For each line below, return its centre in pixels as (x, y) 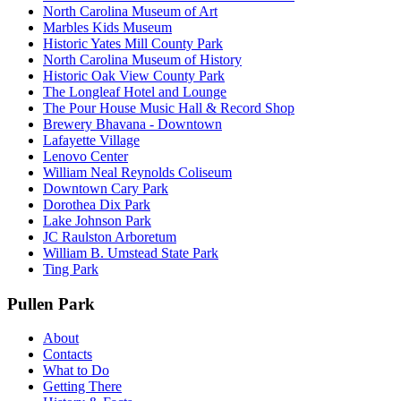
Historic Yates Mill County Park (133, 43)
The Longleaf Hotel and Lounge (135, 91)
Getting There (82, 387)
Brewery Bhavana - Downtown (132, 124)
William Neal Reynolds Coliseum (137, 172)
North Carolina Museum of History (142, 59)
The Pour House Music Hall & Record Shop (169, 107)
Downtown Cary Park (106, 188)
